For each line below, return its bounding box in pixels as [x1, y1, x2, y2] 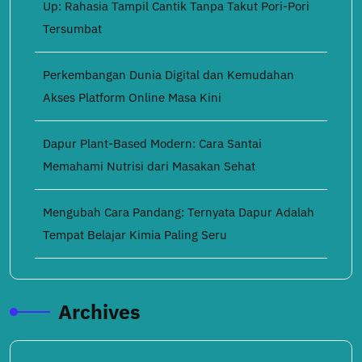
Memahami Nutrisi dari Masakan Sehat [43, 158, 255, 174]
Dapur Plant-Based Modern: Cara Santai [43, 136, 262, 151]
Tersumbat [43, 21, 102, 36]
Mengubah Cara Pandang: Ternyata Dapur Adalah [43, 204, 314, 220]
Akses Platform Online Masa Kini [43, 90, 221, 105]
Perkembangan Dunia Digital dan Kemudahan [43, 67, 294, 82]
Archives [58, 298, 141, 325]
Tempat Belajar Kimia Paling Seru [43, 227, 227, 242]
